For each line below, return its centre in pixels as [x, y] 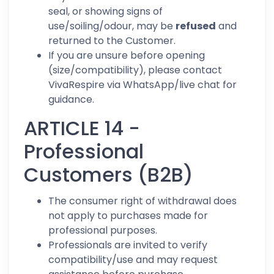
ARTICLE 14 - [82, 128]
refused [196, 26]
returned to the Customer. [112, 41]
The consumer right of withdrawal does [143, 201]
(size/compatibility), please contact [135, 70]
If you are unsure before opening [127, 55]
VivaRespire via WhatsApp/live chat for [143, 85]
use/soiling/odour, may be [112, 26]
